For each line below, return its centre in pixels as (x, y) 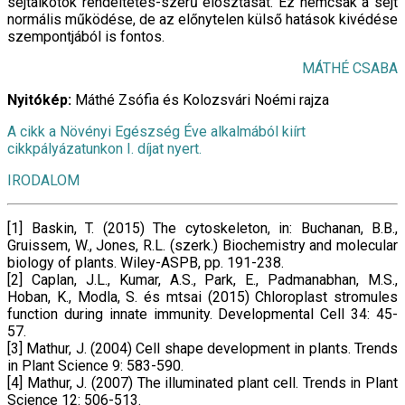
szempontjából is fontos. (86, 37)
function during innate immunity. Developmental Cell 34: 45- (202, 315)
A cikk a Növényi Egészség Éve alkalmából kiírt (156, 132)
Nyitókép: (39, 100)
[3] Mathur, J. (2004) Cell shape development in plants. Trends (202, 349)
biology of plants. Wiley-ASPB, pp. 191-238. (146, 263)
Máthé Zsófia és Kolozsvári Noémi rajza (200, 100)
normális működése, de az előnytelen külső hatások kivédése (202, 20)
